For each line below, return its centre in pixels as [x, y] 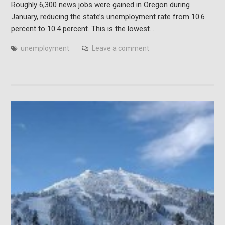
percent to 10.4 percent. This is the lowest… [82, 28]
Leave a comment [120, 48]
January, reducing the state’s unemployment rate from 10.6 [108, 16]
